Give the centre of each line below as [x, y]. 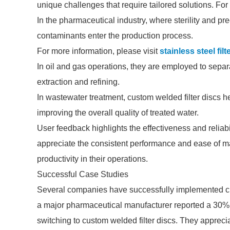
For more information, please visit [98, 51]
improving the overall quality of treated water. [118, 113]
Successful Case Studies [83, 174]
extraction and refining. [78, 82]
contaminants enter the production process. [115, 36]
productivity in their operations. [92, 159]
